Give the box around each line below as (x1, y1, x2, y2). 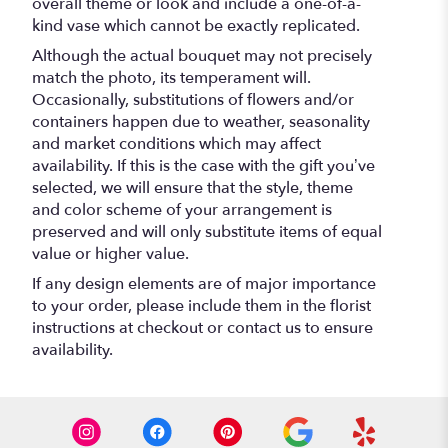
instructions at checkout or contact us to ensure (32, 316, 373, 339)
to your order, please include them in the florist (32, 294, 371, 317)
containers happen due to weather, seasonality (32, 110, 370, 133)
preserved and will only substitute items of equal (32, 220, 382, 243)
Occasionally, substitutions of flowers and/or (32, 88, 354, 111)
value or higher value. (32, 242, 189, 265)
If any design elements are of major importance (32, 272, 376, 295)
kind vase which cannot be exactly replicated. (32, 14, 360, 37)
